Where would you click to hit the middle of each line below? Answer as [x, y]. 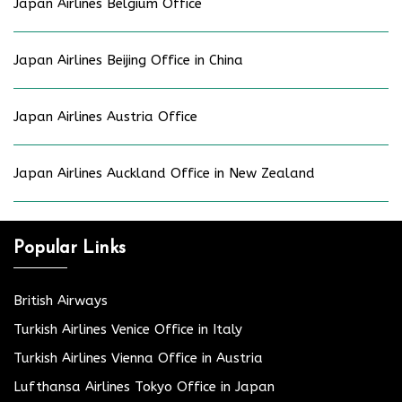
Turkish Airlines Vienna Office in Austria [138, 358]
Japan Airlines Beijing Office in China [128, 60]
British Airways [61, 300]
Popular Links [70, 248]
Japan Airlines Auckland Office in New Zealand [164, 173]
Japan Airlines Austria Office [105, 116]
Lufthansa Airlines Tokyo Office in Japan [144, 386]
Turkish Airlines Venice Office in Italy [128, 329]
